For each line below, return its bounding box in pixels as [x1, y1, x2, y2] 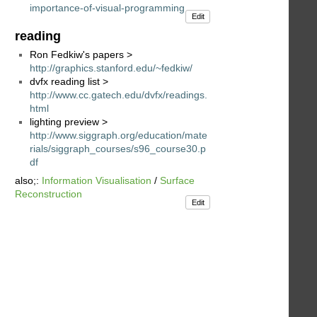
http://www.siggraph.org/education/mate [30, 129, 207, 141]
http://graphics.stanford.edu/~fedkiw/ [30, 62, 192, 74]
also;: [15, 174, 42, 186]
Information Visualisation [42, 174, 151, 186]
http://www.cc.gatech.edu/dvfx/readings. [30, 88, 207, 100]
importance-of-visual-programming [30, 2, 185, 14]
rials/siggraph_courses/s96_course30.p [30, 142, 206, 154]
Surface [160, 174, 195, 186]
